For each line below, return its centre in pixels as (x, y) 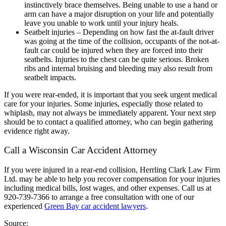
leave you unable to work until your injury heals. (102, 23)
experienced (24, 206)
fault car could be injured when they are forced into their (114, 50)
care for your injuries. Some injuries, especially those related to (103, 103)
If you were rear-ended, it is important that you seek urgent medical (110, 94)
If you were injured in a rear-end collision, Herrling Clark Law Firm (112, 169)
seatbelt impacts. (51, 77)
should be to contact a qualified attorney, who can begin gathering (108, 122)
